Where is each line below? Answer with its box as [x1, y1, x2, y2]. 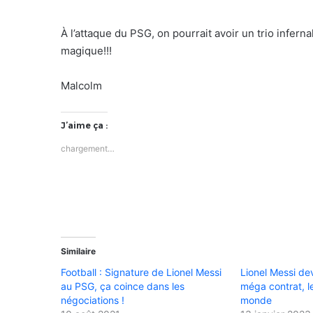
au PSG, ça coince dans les [61, 279, 184, 292]
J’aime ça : [61, 119, 108, 131]
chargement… [61, 143, 115, 154]
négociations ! [61, 293, 124, 306]
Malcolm [61, 78, 102, 92]
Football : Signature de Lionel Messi [61, 265, 221, 278]
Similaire [61, 245, 96, 256]
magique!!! [61, 43, 112, 57]
